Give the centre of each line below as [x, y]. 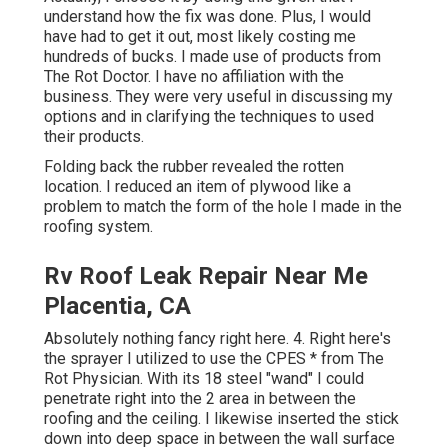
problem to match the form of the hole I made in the [223, 207]
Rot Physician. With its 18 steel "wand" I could [204, 379]
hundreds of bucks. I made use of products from [212, 57]
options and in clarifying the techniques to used [209, 117]
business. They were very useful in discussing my [218, 97]
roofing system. [98, 227]
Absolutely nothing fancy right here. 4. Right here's [217, 339]
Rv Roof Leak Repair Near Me [206, 276]
